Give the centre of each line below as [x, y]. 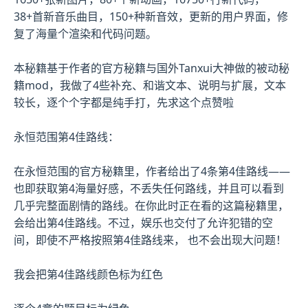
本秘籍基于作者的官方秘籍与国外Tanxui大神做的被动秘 [152, 68]
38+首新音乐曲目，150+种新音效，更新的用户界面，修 [151, 16]
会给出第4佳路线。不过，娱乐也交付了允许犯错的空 [143, 222]
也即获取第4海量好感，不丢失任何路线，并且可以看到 [149, 188]
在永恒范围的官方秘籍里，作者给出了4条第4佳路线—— [152, 171]
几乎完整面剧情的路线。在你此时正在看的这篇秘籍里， [151, 205]
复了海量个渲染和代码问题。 [85, 33]
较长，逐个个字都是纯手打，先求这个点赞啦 [124, 102]
